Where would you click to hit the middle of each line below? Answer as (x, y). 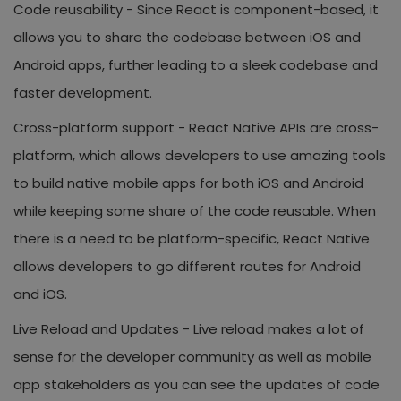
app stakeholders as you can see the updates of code (196, 384)
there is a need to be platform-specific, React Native (192, 238)
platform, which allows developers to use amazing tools (200, 155)
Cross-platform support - (101, 127)
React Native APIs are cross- (284, 127)
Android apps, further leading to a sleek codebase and (196, 64)
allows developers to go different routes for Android (187, 266)
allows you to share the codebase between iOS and (187, 37)
